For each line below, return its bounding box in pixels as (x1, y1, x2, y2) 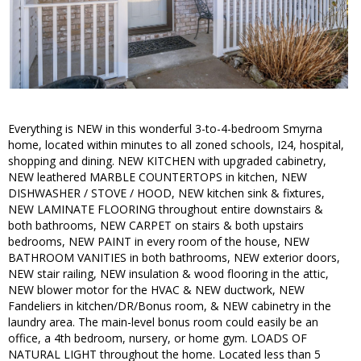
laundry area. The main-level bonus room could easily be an (8, 314, 318, 330)
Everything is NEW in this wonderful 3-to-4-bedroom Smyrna (8, 121, 322, 137)
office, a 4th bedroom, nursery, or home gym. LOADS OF (8, 330, 307, 346)
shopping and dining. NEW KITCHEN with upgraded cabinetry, (8, 153, 326, 169)
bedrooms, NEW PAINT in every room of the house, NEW (8, 234, 309, 250)
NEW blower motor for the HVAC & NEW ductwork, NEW (8, 282, 305, 298)
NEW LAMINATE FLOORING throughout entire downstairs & (8, 201, 323, 218)
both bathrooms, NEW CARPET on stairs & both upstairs (8, 218, 304, 234)
